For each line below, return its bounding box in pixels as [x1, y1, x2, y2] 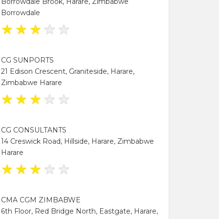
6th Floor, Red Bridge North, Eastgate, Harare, [1, 206, 158, 216]
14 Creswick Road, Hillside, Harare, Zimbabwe [1, 136, 154, 146]
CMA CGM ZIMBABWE [1, 195, 81, 204]
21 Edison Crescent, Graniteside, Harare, [1, 66, 134, 76]
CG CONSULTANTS [1, 125, 66, 134]
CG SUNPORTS [1, 55, 54, 65]
